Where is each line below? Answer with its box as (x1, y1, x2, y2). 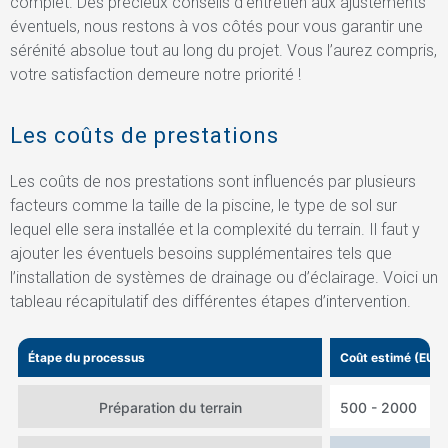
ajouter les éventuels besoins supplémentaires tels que (10, 243, 392, 263)
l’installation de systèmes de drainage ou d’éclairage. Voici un (10, 267, 438, 287)
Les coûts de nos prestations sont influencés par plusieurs (10, 171, 416, 191)
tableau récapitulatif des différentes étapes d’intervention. (10, 291, 411, 311)
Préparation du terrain (98, 398, 242, 416)
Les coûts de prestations (10, 122, 279, 148)
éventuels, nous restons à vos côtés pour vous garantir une (10, 17, 423, 37)
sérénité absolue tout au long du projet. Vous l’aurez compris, (10, 41, 437, 61)
